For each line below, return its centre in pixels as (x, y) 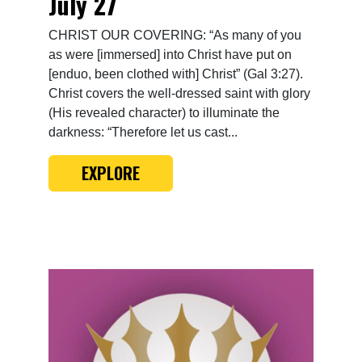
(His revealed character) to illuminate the (164, 112)
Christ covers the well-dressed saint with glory (179, 93)
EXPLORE (111, 173)
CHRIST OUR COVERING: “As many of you (175, 35)
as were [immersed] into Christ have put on (170, 54)
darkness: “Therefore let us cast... (143, 132)
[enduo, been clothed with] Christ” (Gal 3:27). (176, 74)
